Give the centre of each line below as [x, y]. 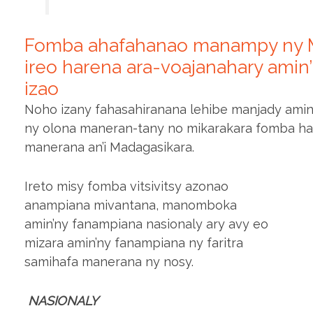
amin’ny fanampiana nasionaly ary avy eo [146, 224]
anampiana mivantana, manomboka [131, 205]
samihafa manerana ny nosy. [109, 262]
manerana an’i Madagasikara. [109, 147]
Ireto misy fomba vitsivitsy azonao [126, 187]
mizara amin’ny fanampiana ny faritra [134, 243]
